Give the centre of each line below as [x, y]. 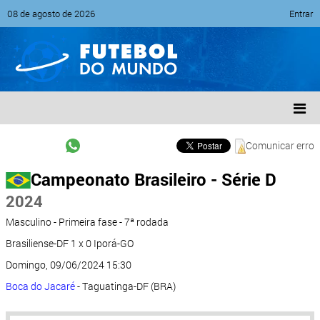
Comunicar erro [280, 145]
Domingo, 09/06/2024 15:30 [69, 265]
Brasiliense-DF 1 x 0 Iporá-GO [70, 243]
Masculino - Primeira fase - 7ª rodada [87, 222]
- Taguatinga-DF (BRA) [125, 286]
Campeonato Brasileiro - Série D [154, 179]
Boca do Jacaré [40, 286]
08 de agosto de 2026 [51, 14]
